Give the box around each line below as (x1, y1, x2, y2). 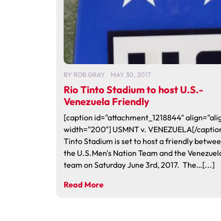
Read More (64, 180, 104, 189)
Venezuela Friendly (64, 95, 149, 108)
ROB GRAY (74, 71, 105, 78)
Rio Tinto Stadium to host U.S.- (64, 83, 203, 96)
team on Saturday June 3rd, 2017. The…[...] (64, 160, 215, 170)
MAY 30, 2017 (110, 71, 151, 78)
